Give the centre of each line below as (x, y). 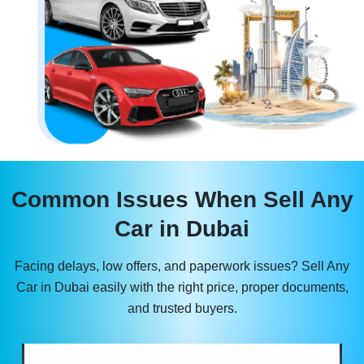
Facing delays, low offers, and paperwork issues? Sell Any (182, 266)
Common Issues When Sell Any (182, 199)
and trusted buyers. (182, 308)
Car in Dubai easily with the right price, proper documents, (182, 287)
